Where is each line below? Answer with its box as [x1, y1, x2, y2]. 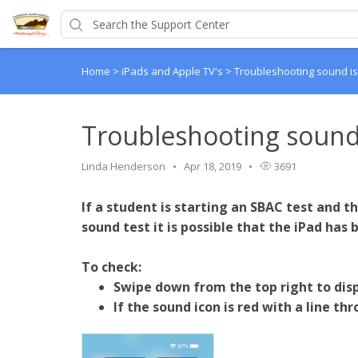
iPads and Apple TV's [121, 64, 225, 78]
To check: [82, 258, 141, 276]
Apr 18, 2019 [184, 159, 241, 173]
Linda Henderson [82, 159, 165, 173]
